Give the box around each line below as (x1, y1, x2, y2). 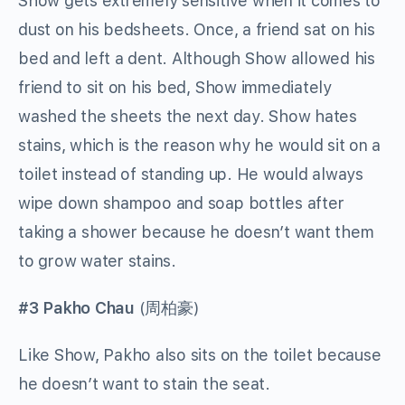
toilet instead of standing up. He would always (18, 165, 363, 184)
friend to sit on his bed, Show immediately (18, 78, 332, 98)
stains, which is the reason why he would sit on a (18, 136, 381, 155)
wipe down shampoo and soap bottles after (18, 193, 344, 213)
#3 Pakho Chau (18, 298, 139, 318)
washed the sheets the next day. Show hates (18, 107, 357, 127)
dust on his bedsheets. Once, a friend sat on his (18, 20, 375, 40)
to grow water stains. (18, 251, 176, 271)
